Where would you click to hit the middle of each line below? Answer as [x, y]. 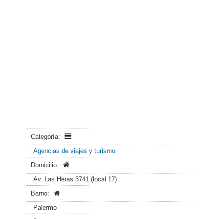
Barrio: [41, 193]
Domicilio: [46, 165]
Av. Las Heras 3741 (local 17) [75, 179]
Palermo [45, 208]
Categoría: [46, 137]
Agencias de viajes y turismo [74, 151]
